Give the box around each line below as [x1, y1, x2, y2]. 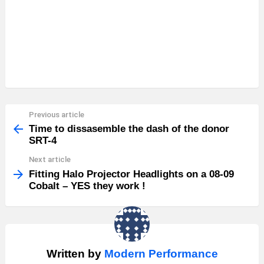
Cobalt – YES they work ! [29, 180, 146, 192]
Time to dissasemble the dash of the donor [29, 123, 229, 135]
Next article [29, 155, 71, 164]
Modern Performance [104, 247, 218, 260]
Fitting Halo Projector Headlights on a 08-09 [29, 168, 234, 180]
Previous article [29, 110, 84, 119]
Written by [46, 247, 104, 260]
